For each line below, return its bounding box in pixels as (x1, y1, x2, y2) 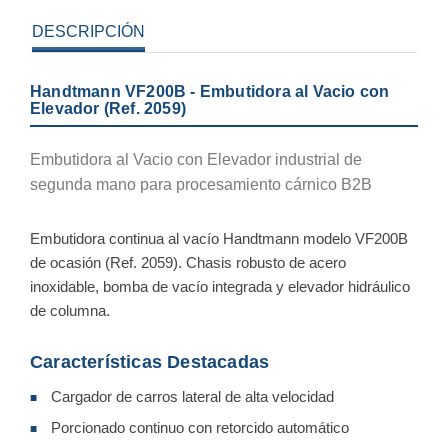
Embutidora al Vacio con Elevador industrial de (30, 150, 362, 168)
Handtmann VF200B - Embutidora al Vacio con (30, 82, 390, 100)
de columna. (30, 301, 110, 319)
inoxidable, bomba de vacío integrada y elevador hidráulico (30, 277, 410, 295)
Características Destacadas (30, 351, 270, 372)
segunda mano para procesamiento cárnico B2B (30, 175, 372, 193)
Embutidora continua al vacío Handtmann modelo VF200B (30, 229, 408, 247)
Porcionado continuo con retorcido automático (51, 418, 349, 436)
